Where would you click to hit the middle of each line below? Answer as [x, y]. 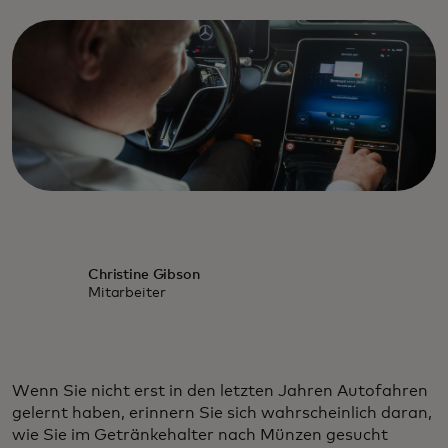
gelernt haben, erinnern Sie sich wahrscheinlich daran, [222, 413]
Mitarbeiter [126, 293]
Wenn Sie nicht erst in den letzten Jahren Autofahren [220, 391]
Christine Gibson [143, 275]
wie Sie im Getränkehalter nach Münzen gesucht [200, 435]
